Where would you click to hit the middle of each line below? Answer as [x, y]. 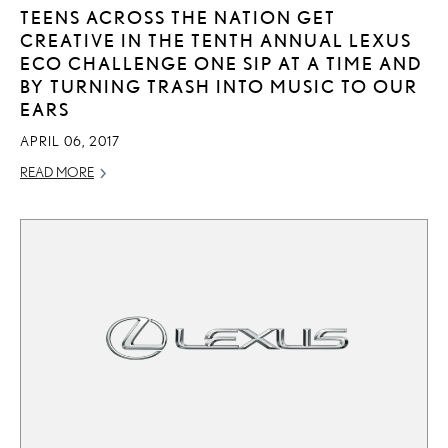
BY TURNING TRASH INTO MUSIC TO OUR [219, 85]
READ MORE [57, 171]
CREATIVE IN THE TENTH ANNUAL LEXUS [216, 39]
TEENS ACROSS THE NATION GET [178, 16]
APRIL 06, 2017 [70, 140]
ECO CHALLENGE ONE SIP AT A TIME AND [221, 62]
